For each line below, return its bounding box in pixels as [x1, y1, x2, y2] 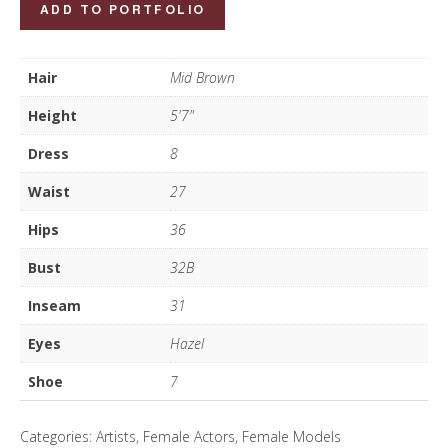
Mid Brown [170, 67, 235, 87]
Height [28, 105, 77, 125]
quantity [19, 46, 71, 66]
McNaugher [19, 18, 92, 38]
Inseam [28, 295, 81, 315]
